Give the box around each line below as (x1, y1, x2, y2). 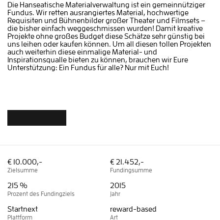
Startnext (7, 205, 38, 214)
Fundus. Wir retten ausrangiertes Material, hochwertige (7, 9, 189, 17)
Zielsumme (7, 167, 38, 174)
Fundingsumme (110, 167, 152, 174)
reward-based (110, 205, 157, 214)
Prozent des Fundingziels (7, 191, 75, 197)
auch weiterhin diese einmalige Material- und (7, 48, 157, 56)
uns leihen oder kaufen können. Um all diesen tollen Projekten (7, 40, 211, 49)
